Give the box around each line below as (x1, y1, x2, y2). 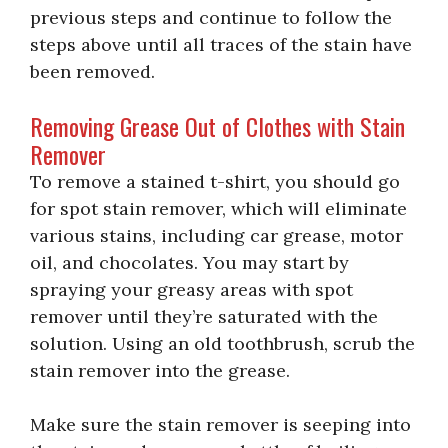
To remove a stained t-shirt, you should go (30, 169, 400, 193)
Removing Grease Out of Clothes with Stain (30, 107, 405, 144)
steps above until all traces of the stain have (30, 32, 412, 56)
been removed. (30, 59, 155, 83)
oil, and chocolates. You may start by (30, 250, 349, 274)
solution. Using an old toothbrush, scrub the (30, 331, 415, 355)
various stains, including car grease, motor (30, 223, 403, 247)
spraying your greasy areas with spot (30, 277, 353, 301)
